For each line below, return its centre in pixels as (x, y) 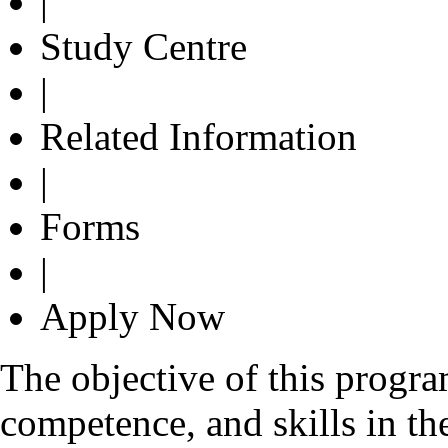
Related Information (198, 136)
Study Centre (143, 46)
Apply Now (132, 316)
